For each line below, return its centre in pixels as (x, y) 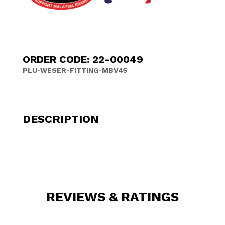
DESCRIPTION (61, 119)
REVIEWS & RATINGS (112, 197)
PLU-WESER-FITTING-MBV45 (75, 70)
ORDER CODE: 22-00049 (83, 59)
